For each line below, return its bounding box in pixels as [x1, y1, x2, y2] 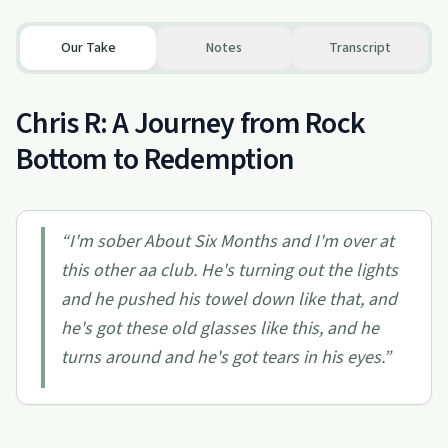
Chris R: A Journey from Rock [16, 102, 365, 145]
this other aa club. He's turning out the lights [61, 258, 398, 283]
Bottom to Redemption [16, 138, 294, 181]
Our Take [60, 38, 116, 58]
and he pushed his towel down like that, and [61, 287, 397, 312]
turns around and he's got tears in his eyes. [61, 345, 383, 370]
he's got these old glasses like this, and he [61, 316, 379, 341]
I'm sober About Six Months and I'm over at [69, 229, 394, 254]
